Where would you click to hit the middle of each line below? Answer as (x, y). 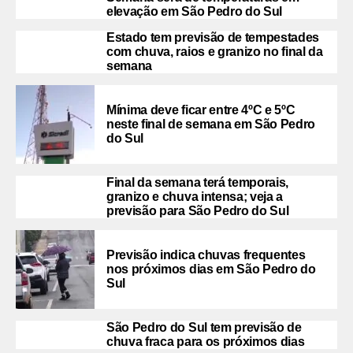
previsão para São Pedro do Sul (198, 210)
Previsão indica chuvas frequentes (206, 255)
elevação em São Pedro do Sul (195, 11)
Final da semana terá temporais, (198, 182)
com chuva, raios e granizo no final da (215, 51)
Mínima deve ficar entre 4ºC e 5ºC (201, 110)
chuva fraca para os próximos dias (206, 341)
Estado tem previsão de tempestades (213, 37)
